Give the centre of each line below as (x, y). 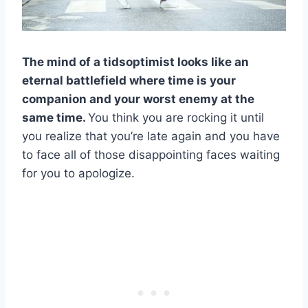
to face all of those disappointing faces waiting (151, 154)
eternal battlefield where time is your (129, 80)
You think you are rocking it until (176, 117)
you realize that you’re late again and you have (151, 136)
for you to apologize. (78, 173)
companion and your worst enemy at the (138, 99)
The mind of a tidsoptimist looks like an (135, 62)
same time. (55, 117)
